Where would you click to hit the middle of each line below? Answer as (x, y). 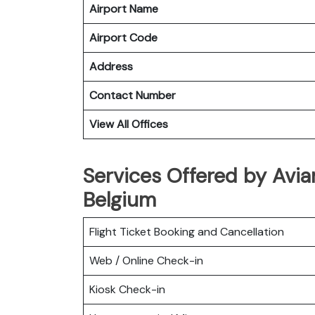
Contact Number (133, 95)
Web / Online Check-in (146, 260)
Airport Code (123, 37)
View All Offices (129, 124)
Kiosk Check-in (127, 289)
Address (111, 66)
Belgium (120, 199)
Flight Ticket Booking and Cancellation (187, 231)
